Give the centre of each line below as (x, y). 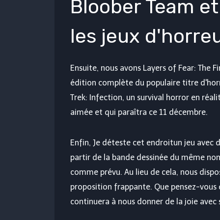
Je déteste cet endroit (133, 142)
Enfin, (82, 142)
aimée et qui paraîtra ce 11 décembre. (139, 112)
